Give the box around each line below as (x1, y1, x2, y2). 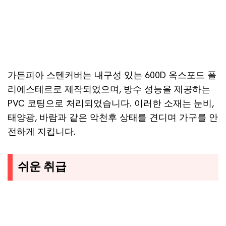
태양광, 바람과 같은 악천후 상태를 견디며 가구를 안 (8, 111, 218, 123)
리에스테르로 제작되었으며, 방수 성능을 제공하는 (8, 83, 210, 95)
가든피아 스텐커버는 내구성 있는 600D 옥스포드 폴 (8, 69, 216, 81)
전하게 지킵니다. (8, 126, 76, 137)
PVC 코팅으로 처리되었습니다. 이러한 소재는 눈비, (8, 97, 214, 109)
